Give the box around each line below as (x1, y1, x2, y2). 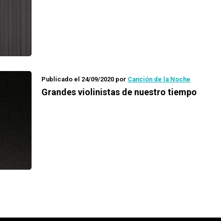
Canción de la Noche (128, 75, 190, 83)
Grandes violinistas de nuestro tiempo (41, 87, 197, 97)
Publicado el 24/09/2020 (41, 75, 114, 83)
